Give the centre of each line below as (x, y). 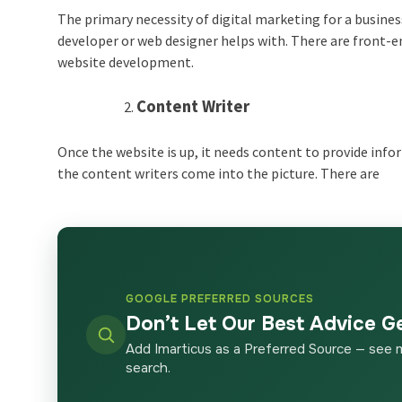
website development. (127, 62)
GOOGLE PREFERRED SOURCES (220, 299)
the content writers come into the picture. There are (220, 174)
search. (149, 368)
